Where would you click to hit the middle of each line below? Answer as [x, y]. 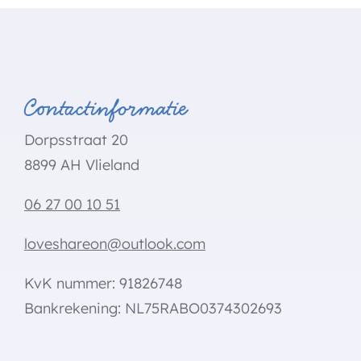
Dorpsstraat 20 [76, 140]
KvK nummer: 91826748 [103, 283]
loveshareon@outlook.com [115, 244]
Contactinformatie [106, 108]
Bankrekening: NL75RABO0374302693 [153, 308]
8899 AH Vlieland [82, 165]
